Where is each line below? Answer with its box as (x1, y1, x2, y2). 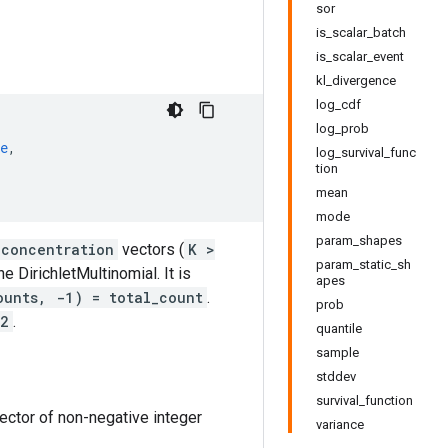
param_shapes (316, 233, 402, 248)
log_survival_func (316, 145, 416, 160)
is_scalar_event (316, 49, 404, 64)
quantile (316, 321, 362, 336)
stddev (316, 369, 356, 384)
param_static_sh (316, 257, 411, 272)
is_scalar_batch (316, 25, 406, 40)
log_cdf (316, 97, 361, 112)
